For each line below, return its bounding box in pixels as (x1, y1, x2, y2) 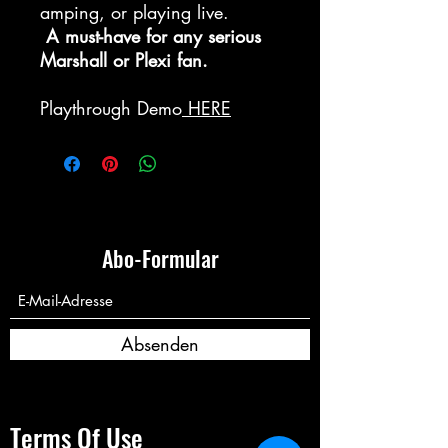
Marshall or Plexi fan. (40, 48, 208, 72)
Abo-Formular (101, 242, 219, 274)
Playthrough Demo (40, 96, 182, 120)
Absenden (121, 332, 199, 356)
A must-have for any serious (46, 24, 261, 48)
